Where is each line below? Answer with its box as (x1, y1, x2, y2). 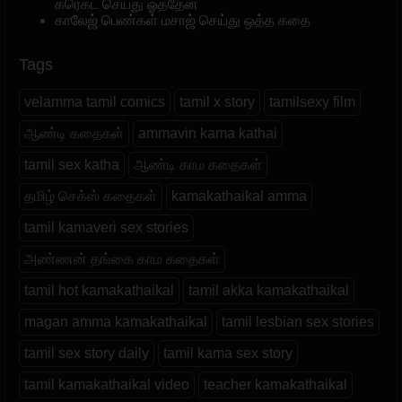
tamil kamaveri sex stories (24, 219, 188, 235)
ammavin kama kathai (138, 125, 277, 141)
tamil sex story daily (24, 345, 149, 361)
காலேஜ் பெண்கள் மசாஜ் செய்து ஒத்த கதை (55, 12, 310, 28)
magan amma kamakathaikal (24, 313, 207, 329)
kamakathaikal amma (171, 188, 307, 204)
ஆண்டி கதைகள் (24, 125, 124, 141)
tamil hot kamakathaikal (24, 282, 174, 298)
